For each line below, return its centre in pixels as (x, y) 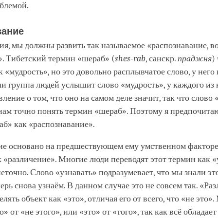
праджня (195, 58)
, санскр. (162, 58)
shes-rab (130, 58)
